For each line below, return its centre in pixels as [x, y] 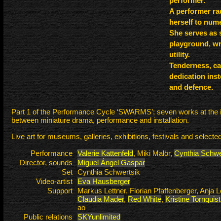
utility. [180, 55]
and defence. [191, 87]
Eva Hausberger [104, 181]
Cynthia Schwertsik [109, 172]
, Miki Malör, [154, 153]
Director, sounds [46, 162]
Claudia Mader [101, 199]
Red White [145, 199]
